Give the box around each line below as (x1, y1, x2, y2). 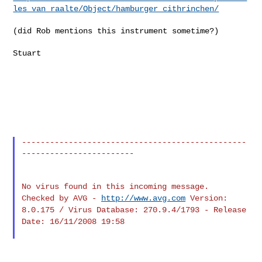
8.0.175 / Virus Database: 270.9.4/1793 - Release (22, 205, 247, 215)
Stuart (13, 48, 42, 58)
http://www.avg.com (101, 193, 186, 203)
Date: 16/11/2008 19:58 (22, 216, 125, 226)
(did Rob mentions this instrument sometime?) (13, 26, 219, 36)
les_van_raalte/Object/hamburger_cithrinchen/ (13, 4, 219, 13)
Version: (190, 193, 228, 203)
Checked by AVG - (22, 193, 102, 203)
